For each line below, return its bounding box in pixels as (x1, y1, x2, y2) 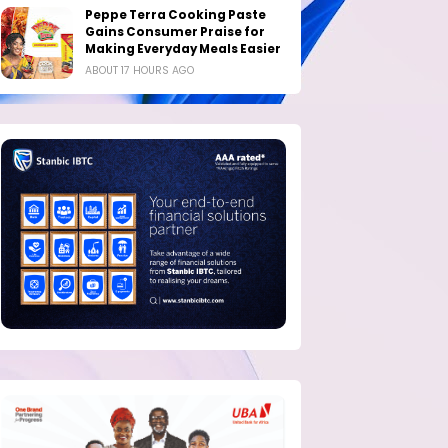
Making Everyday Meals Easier (85, 40, 281, 57)
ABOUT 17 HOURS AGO (85, 62, 194, 78)
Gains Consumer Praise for (85, 23, 265, 40)
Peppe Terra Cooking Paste (85, 6, 266, 23)
